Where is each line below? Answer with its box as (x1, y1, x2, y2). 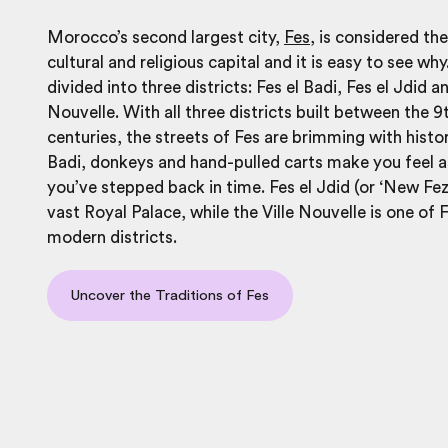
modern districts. (47, 229, 177, 247)
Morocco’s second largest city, (47, 29, 284, 47)
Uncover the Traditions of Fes (71, 288, 269, 304)
